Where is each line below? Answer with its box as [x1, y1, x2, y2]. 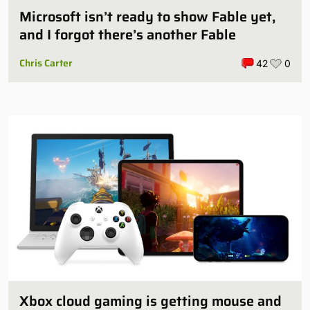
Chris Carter [19, 55, 73, 71]
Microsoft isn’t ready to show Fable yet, [19, 6, 275, 28]
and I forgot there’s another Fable [19, 24, 236, 46]
